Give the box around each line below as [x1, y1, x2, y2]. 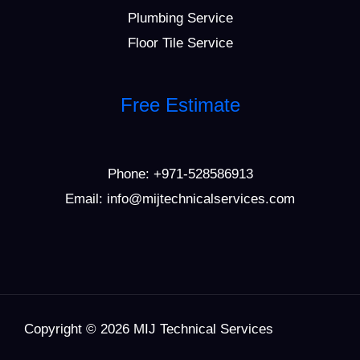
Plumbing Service [127, 10, 233, 27]
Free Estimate [120, 94, 240, 117]
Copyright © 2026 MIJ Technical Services [24, 321, 273, 337]
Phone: [107, 166, 153, 182]
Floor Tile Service [127, 35, 233, 51]
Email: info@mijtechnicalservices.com [65, 191, 295, 207]
